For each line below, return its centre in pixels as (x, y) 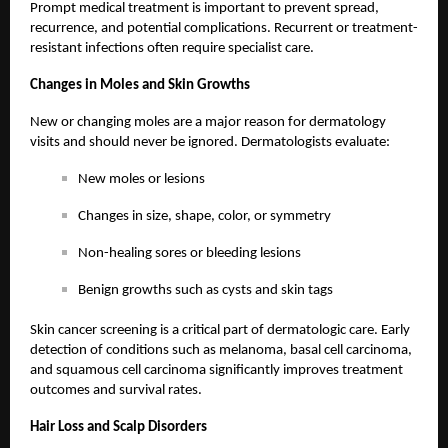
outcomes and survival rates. (116, 391)
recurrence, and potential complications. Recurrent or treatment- (224, 29)
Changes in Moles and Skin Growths (140, 86)
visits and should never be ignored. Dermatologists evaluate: (210, 143)
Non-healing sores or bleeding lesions (189, 254)
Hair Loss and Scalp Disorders (118, 428)
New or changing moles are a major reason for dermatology (208, 123)
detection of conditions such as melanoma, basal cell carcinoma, (221, 351)
